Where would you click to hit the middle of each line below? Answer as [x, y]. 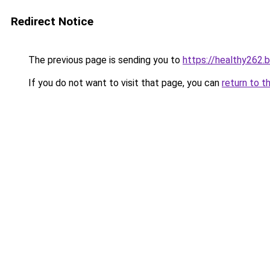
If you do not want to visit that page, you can [124, 83]
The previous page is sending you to [104, 60]
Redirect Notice [52, 21]
